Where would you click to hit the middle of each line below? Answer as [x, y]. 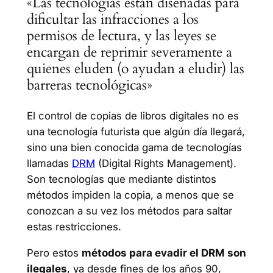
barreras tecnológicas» [89, 85]
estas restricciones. [74, 226]
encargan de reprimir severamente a [129, 52]
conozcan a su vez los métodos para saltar [129, 211]
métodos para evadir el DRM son [164, 253]
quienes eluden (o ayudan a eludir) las [135, 69]
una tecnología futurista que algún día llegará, [136, 131]
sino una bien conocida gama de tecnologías [134, 147]
